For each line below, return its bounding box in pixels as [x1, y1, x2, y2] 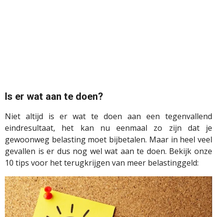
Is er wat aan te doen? [5, 91, 103, 103]
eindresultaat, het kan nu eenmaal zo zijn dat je [5, 123, 212, 134]
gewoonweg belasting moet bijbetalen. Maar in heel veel [5, 134, 212, 145]
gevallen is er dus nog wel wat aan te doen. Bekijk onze [5, 146, 212, 157]
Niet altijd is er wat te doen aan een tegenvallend [5, 111, 212, 122]
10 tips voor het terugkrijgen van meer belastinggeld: [5, 157, 199, 169]
